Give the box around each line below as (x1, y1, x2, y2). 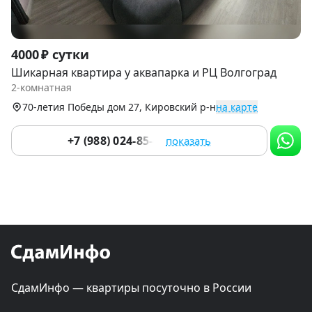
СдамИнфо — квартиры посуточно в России (11, 280, 251, 296)
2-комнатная (11, 81, 72, 95)
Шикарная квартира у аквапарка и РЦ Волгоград (11, 65, 276, 81)
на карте (216, 100, 258, 114)
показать (166, 134, 212, 148)
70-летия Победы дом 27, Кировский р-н (22, 100, 216, 114)
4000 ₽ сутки (11, 46, 89, 63)
